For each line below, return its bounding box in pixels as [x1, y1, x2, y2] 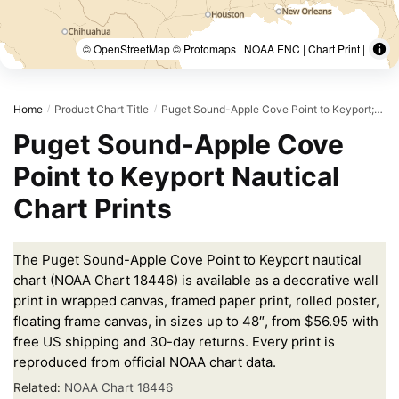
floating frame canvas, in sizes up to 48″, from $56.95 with [13, 312, 379, 330]
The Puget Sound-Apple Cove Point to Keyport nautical [13, 250, 362, 268]
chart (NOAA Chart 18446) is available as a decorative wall [13, 271, 379, 289]
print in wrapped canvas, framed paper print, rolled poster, [13, 291, 379, 309]
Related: [13, 380, 64, 395]
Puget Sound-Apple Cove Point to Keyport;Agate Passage [160, 102, 374, 116]
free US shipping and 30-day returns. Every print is [13, 332, 335, 350]
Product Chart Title [54, 102, 150, 116]
